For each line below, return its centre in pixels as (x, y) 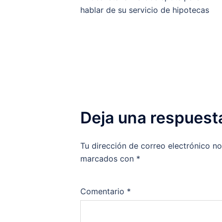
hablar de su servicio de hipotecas (145, 10)
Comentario (104, 192)
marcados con (108, 159)
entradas (91, 30)
